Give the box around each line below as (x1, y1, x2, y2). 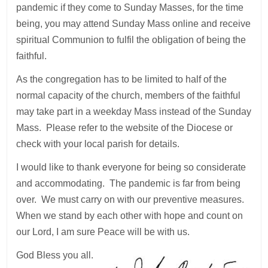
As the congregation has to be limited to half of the (16, 74, 227, 85)
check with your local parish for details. (16, 139, 180, 150)
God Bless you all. (16, 250, 94, 261)
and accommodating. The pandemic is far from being (16, 178, 241, 189)
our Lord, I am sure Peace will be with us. (16, 227, 190, 237)
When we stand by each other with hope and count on (16, 211, 243, 221)
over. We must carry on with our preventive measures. (16, 194, 247, 205)
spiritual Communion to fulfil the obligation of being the (16, 35, 246, 45)
